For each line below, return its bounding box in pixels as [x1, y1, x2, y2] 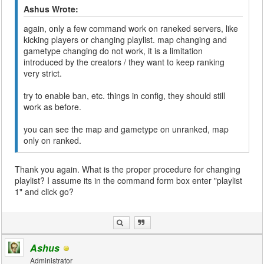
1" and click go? [15, 186, 74, 197]
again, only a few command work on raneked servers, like [24, 22, 239, 34]
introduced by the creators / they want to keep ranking [24, 56, 225, 68]
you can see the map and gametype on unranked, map [24, 123, 229, 135]
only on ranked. [24, 134, 82, 146]
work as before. [24, 101, 82, 113]
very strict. [24, 67, 62, 79]
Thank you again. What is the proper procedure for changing [15, 163, 241, 175]
